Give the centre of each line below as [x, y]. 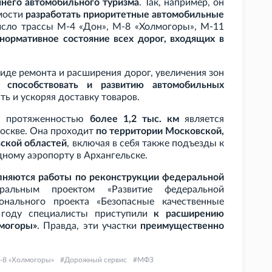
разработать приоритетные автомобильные [125, 15]
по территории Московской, [160, 131]
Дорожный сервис [96, 260]
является [202, 119]
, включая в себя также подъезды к [146, 144]
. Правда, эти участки [89, 226]
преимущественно [182, 226]
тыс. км [160, 119]
